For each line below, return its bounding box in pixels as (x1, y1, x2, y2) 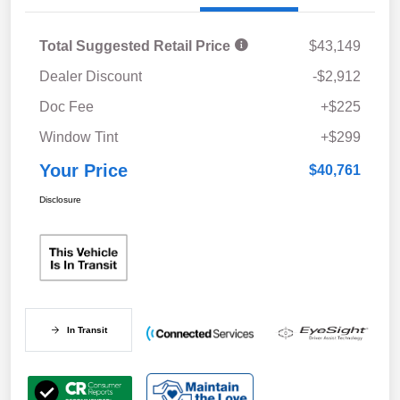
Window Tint (39, 129, 118, 145)
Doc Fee (39, 98, 94, 114)
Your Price (39, 160, 128, 180)
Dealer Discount (39, 68, 142, 84)
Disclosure (39, 194, 81, 204)
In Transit (66, 325, 107, 336)
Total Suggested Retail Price (39, 37, 234, 54)
